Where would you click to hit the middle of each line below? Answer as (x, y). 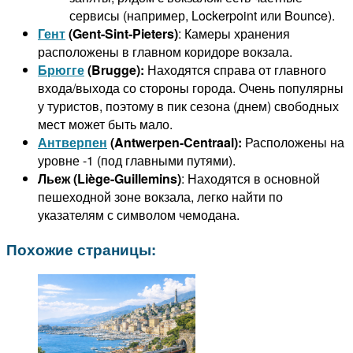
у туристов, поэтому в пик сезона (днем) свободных (188, 106)
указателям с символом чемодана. (139, 214)
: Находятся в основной (251, 178)
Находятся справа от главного (235, 69)
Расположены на (293, 142)
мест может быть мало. (105, 124)
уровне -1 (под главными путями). (137, 160)
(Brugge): (114, 69)
